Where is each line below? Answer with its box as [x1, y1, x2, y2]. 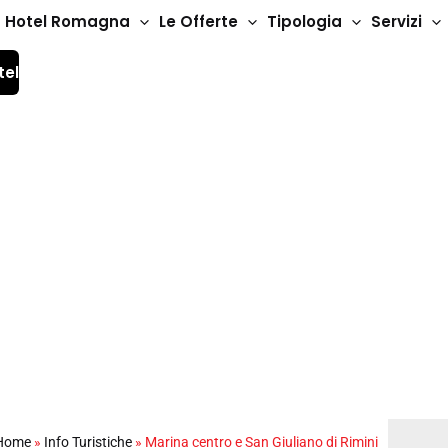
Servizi [371, 11, 422, 33]
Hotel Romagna [5, 11, 130, 33]
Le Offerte [159, 11, 238, 33]
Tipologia [267, 11, 342, 33]
